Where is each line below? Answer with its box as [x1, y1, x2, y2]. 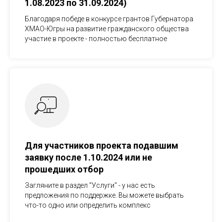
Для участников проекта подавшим [25, 140, 178, 151]
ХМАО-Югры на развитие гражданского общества [25, 24, 189, 33]
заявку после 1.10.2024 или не [25, 152, 152, 163]
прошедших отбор [25, 164, 104, 174]
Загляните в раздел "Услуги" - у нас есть [25, 181, 155, 189]
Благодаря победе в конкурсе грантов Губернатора [25, 14, 193, 23]
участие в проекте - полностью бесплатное [25, 34, 167, 43]
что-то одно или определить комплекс [25, 201, 151, 209]
